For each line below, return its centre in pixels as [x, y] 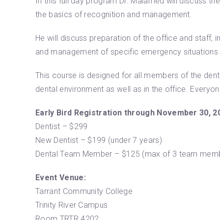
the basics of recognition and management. [114, 14]
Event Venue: [61, 178]
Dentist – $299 [62, 126]
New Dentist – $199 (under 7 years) [99, 140]
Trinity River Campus [72, 205]
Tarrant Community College [84, 191]
